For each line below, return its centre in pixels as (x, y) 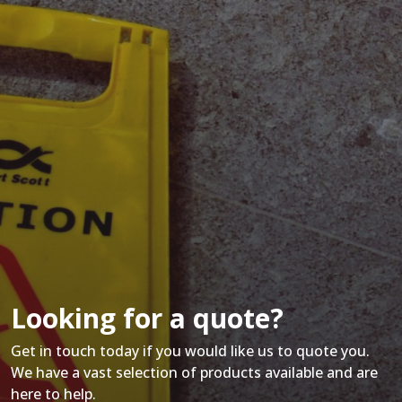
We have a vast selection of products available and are (194, 373)
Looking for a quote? (147, 319)
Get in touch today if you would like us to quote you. (190, 351)
